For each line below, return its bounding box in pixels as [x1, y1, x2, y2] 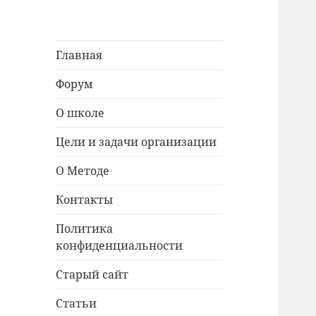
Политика [56, 221, 114, 237]
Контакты [56, 192, 114, 208]
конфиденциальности [56, 238, 183, 254]
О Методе [56, 163, 110, 179]
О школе [56, 105, 105, 121]
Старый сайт [56, 267, 129, 283]
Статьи [56, 296, 97, 312]
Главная [56, 47, 103, 63]
